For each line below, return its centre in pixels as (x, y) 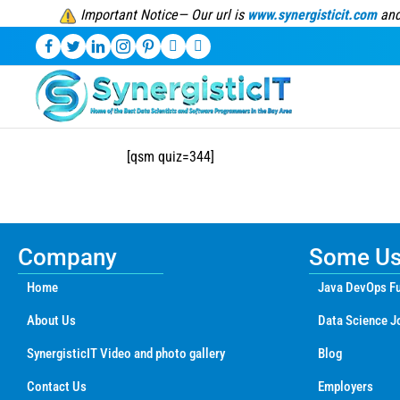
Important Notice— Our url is (163, 15)
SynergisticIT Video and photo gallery (126, 354)
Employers (346, 387)
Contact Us (57, 387)
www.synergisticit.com (312, 15)
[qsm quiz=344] (171, 157)
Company (67, 258)
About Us (51, 321)
